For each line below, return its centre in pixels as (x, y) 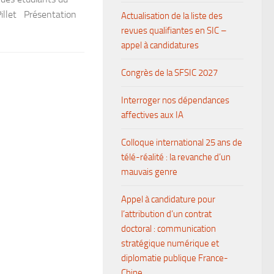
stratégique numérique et (170, 243)
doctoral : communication (168, 229)
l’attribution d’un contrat (166, 214)
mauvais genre (149, 172)
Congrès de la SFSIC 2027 (169, 73)
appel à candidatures (160, 45)
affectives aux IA (152, 115)
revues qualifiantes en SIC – (174, 31)
